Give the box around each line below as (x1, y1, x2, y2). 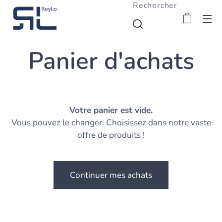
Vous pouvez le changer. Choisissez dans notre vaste (11, 117, 211, 128)
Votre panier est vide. (69, 105, 153, 116)
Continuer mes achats (70, 169, 152, 181)
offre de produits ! (77, 129, 145, 141)
